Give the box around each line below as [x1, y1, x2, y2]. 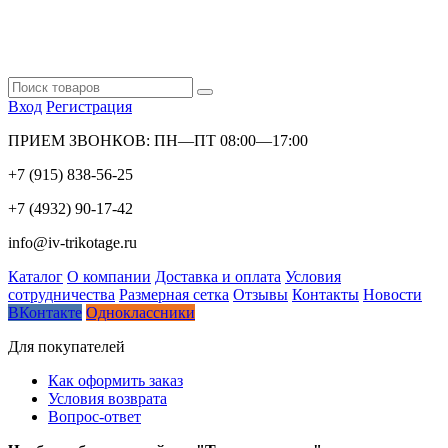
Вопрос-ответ [48, 408, 141, 426]
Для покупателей [8, 338, 125, 356]
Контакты [292, 286, 359, 304]
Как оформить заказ [48, 372, 183, 390]
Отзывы [233, 286, 288, 304]
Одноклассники [86, 304, 195, 322]
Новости [363, 286, 422, 304]
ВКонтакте [8, 304, 82, 322]
